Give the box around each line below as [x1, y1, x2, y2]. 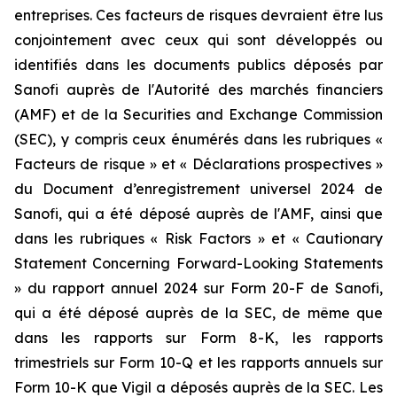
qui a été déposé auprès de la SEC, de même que [14, 304, 383, 322]
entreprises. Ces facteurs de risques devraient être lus [14, 6, 383, 24]
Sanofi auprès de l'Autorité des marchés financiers [14, 81, 383, 98]
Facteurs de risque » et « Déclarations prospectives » [14, 155, 383, 173]
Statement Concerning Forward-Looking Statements [14, 254, 383, 272]
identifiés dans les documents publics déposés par [14, 56, 383, 74]
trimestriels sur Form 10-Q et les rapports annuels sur [14, 354, 383, 371]
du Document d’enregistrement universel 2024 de [14, 180, 383, 198]
